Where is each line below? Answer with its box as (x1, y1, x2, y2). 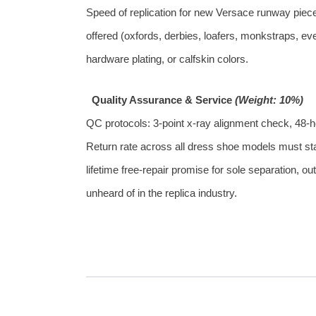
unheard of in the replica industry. (86, 187, 237, 200)
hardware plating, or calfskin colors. (86, 52, 248, 65)
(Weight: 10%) (234, 94, 303, 107)
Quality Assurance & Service (91, 94, 232, 107)
